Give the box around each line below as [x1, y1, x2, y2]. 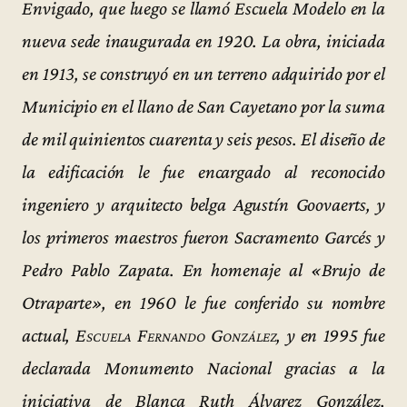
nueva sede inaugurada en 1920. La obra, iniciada [22, 29, 385, 52]
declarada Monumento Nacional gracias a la [22, 356, 385, 379]
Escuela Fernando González [75, 323, 277, 346]
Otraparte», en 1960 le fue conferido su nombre [22, 291, 385, 313]
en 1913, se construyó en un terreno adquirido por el [22, 62, 385, 84]
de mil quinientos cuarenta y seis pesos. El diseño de [22, 127, 385, 150]
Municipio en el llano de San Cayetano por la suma [22, 94, 385, 117]
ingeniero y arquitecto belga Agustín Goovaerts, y [22, 193, 385, 215]
